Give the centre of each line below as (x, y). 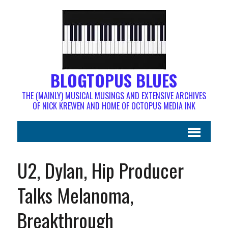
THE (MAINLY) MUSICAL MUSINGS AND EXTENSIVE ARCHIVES (114, 96)
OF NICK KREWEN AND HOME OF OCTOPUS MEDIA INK (114, 106)
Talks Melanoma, (75, 195)
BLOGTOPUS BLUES (114, 80)
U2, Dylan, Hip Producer (100, 170)
